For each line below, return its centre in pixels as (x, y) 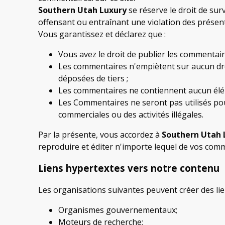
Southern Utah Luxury (82, 10)
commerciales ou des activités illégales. (131, 115)
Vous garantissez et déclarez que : (102, 34)
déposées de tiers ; (93, 79)
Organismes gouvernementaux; (118, 210)
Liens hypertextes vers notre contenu (129, 168)
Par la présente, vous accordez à (100, 135)
